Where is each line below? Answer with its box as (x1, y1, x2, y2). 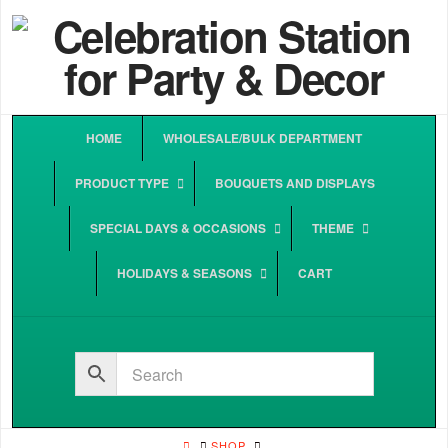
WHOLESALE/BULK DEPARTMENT (163, 129, 362, 147)
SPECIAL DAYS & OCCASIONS (90, 219, 266, 237)
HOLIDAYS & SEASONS (117, 264, 252, 282)
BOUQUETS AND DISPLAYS (214, 174, 375, 192)
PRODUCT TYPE (74, 174, 169, 192)
